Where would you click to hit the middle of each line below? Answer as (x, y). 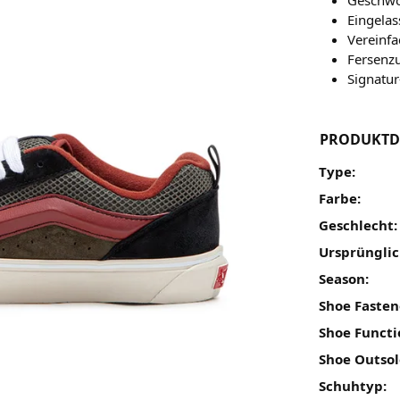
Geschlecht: (358, 225)
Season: (344, 278)
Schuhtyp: (353, 385)
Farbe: (340, 198)
